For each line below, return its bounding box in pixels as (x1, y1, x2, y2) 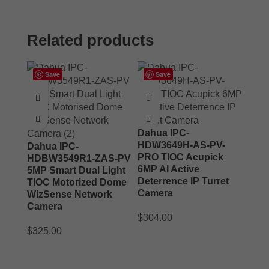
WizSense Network (27, 189, 112, 199)
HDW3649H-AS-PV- (138, 139, 225, 150)
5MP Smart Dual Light (27, 165, 125, 175)
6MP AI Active (138, 163, 199, 174)
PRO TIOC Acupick (138, 151, 223, 162)
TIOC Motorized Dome (27, 177, 127, 187)
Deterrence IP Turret (138, 175, 229, 186)
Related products (27, 31, 154, 49)
